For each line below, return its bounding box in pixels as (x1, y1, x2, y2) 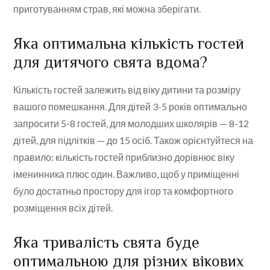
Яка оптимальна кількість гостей (13, 35, 245, 53)
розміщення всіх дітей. (13, 202, 113, 214)
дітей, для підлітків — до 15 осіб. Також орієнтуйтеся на (13, 134, 254, 146)
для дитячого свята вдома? (13, 54, 208, 72)
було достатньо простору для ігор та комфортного (13, 185, 234, 197)
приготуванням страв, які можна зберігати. (13, 3, 201, 15)
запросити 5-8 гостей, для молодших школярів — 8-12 (13, 118, 250, 130)
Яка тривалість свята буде (13, 234, 200, 252)
